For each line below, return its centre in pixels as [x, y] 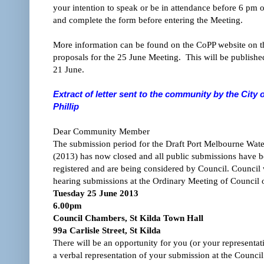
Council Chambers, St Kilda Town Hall [128, 218]
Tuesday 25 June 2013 [96, 193]
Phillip [66, 106]
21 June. [69, 69]
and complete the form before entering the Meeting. [148, 19]
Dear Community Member [101, 131]
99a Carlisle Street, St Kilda [107, 230]
